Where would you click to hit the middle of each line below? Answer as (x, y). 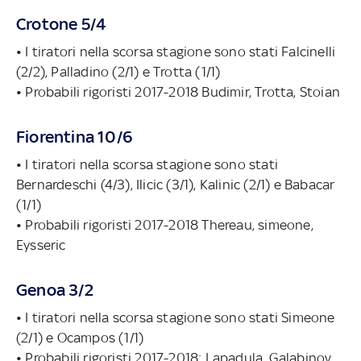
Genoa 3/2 (55, 289)
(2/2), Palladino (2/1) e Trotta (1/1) (118, 71)
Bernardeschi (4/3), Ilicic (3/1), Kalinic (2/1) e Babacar (176, 184)
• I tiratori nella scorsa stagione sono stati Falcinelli (176, 51)
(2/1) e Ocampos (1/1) (80, 337)
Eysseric (41, 245)
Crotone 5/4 (62, 23)
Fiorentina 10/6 (74, 136)
